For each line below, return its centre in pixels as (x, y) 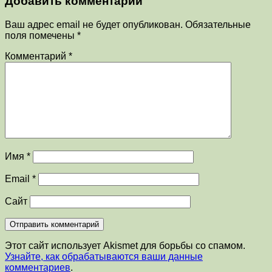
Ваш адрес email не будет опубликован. (94, 24)
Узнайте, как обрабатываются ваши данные (104, 256)
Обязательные (218, 24)
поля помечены (41, 35)
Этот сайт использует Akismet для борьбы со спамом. (125, 245)
